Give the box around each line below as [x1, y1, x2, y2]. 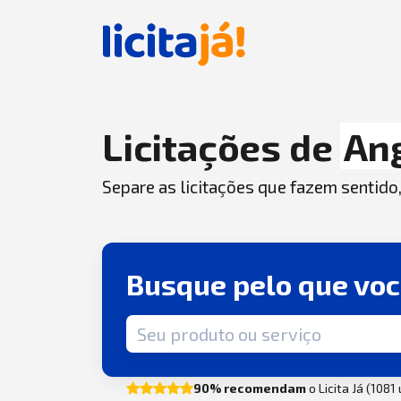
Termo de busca [125, 316, 228, 334]
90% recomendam [193, 380, 307, 396]
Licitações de [102, 124, 341, 168]
